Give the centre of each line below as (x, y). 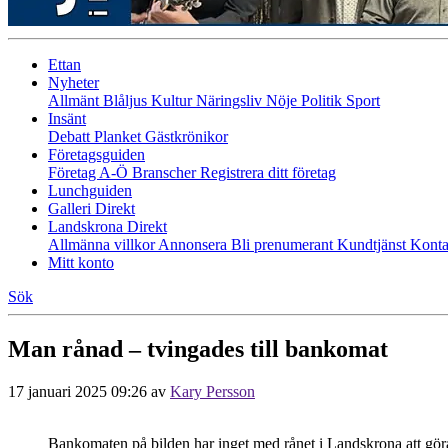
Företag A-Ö (90, 172)
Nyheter (73, 82)
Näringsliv (231, 100)
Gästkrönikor (186, 136)
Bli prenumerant (284, 244)
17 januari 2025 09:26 (77, 391)
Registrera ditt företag (268, 172)
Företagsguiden (96, 154)
